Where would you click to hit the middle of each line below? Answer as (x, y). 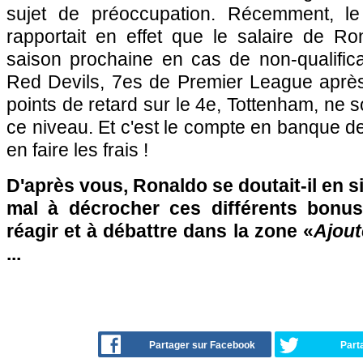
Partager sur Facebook (202, 345)
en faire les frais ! (77, 150)
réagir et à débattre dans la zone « (160, 231)
